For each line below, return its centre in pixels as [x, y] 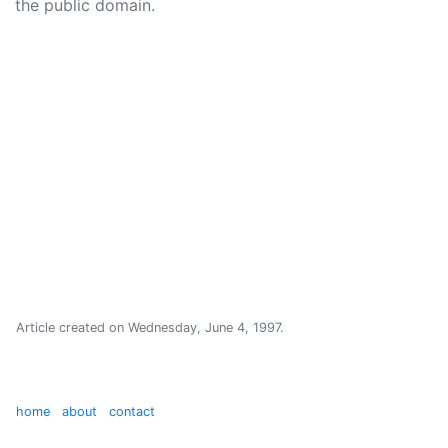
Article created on [72, 327]
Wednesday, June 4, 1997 [204, 327]
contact [132, 411]
